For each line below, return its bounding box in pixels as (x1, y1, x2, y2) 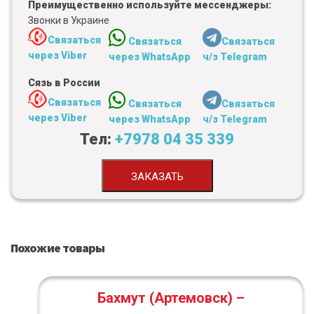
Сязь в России (28, 77, 100, 89)
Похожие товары (11, 240, 105, 257)
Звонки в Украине (28, 15, 109, 27)
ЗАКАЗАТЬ (130, 170, 184, 184)
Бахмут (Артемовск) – (97, 289, 245, 307)
